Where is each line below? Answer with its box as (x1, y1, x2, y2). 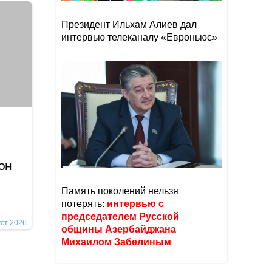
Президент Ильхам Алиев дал (61, 19, 197, 30)
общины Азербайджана (61, 224, 176, 234)
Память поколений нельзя (61, 186, 178, 196)
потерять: (61, 199, 107, 209)
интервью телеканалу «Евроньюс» (61, 32, 217, 42)
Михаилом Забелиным (61, 237, 174, 247)
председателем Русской (61, 211, 179, 222)
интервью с (107, 199, 164, 209)
